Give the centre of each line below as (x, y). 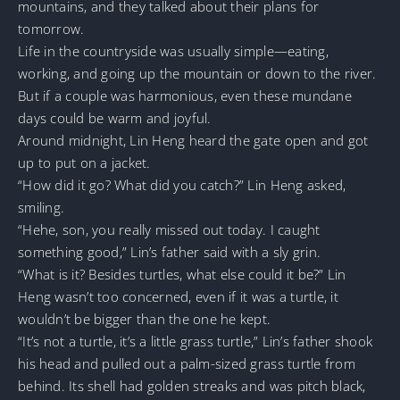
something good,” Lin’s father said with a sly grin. (170, 251)
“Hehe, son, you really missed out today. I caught (169, 229)
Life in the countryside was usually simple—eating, (173, 50)
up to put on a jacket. (84, 162)
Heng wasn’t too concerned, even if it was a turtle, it (178, 296)
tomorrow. (51, 28)
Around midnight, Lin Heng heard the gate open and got (193, 140)
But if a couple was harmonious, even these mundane (185, 95)
